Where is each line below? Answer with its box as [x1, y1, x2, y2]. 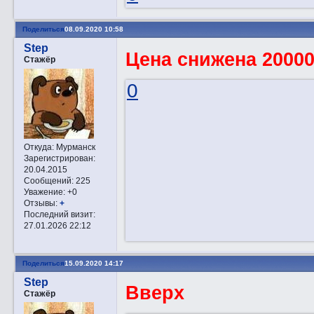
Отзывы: [23, 198, 57, 207]
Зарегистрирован [23, 153, 93, 163]
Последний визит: [23, 209, 95, 219]
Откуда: [23, 142, 54, 151]
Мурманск [53, 142, 95, 151]
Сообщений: [23, 175, 74, 185]
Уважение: [23, 186, 65, 196]
